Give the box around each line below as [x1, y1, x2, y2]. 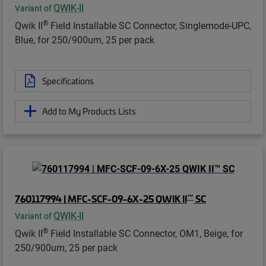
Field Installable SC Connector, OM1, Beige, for [48, 227, 243, 240]
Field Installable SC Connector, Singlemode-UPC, [48, 18, 251, 31]
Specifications [42, 74, 94, 87]
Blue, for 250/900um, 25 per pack [15, 33, 154, 46]
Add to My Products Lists [42, 104, 136, 117]
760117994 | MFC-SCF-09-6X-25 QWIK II [15, 192, 187, 205]
